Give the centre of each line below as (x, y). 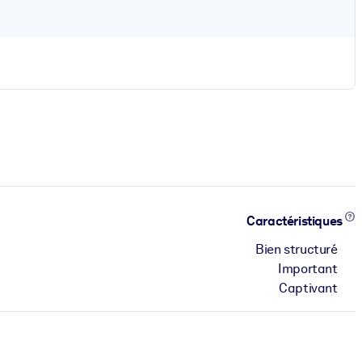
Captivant (308, 288)
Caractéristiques (296, 221)
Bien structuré (297, 249)
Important (308, 268)
